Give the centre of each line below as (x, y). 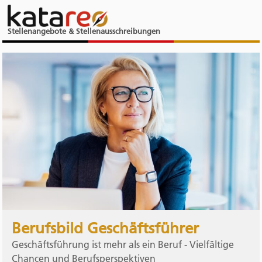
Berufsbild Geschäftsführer (106, 228)
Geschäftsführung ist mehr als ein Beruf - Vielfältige (123, 244)
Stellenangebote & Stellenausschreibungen (84, 31)
